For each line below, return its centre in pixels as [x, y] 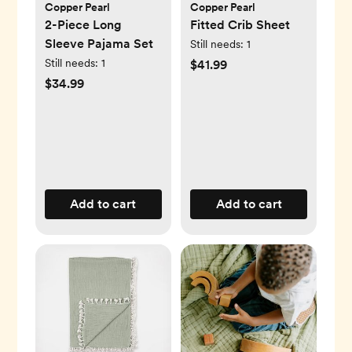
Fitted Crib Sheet [240, 24]
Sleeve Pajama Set [99, 43]
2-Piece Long [83, 24]
